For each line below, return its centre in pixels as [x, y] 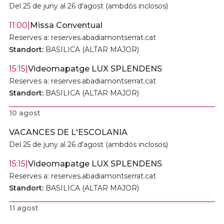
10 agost [25, 113]
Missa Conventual [66, 25]
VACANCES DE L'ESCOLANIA [68, 132]
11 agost [24, 208]
